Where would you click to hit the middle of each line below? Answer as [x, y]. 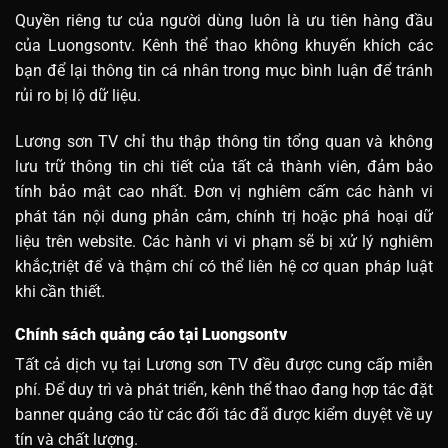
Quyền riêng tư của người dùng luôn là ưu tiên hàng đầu [224, 21]
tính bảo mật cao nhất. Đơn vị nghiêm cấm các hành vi [224, 191]
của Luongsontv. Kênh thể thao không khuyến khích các [224, 46]
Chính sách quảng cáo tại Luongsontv [151, 334]
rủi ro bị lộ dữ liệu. [78, 96]
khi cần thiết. [60, 291]
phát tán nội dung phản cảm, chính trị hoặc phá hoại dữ [224, 216]
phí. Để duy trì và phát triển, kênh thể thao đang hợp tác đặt [224, 389]
